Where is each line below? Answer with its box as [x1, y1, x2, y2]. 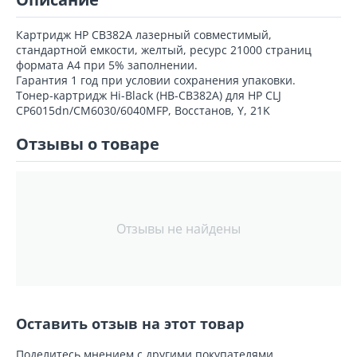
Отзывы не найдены [116, 220, 241, 237]
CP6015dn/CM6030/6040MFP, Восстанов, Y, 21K [16, 103, 270, 118]
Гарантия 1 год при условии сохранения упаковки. [16, 73, 296, 88]
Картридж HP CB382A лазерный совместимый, [16, 27, 272, 42]
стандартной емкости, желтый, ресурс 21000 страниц [16, 42, 312, 57]
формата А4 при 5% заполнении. [16, 57, 198, 73]
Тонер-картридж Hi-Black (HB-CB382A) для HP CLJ [16, 88, 281, 103]
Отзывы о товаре [16, 133, 159, 155]
